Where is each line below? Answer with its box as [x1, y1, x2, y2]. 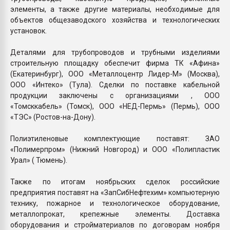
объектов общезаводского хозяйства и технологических [10, 15, 220, 24]
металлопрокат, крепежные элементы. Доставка [10, 209, 220, 218]
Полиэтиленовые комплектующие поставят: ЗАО [10, 134, 220, 143]
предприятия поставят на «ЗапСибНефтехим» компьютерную [10, 188, 220, 197]
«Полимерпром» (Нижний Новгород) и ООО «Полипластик [10, 145, 220, 154]
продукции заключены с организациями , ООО [10, 91, 220, 100]
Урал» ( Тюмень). [10, 156, 67, 164]
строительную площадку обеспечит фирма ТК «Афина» [10, 59, 220, 67]
